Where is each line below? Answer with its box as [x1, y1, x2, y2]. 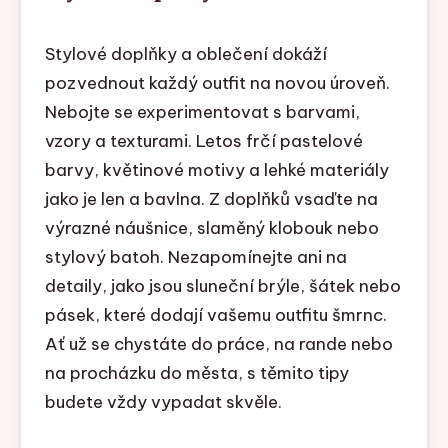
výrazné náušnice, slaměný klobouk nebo [44, 217, 379, 240]
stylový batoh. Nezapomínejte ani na [44, 246, 347, 269]
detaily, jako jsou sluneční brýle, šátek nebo [44, 275, 401, 298]
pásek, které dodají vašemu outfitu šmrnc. [44, 304, 387, 327]
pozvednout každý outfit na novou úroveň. [44, 72, 390, 95]
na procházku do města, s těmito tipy [44, 362, 349, 385]
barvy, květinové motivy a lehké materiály [44, 159, 389, 182]
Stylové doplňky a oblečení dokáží [44, 43, 327, 66]
